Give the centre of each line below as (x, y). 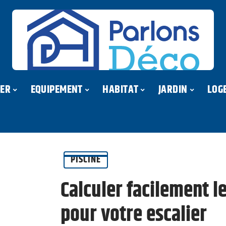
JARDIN (173, 90)
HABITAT (121, 90)
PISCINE (86, 160)
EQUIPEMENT (56, 90)
